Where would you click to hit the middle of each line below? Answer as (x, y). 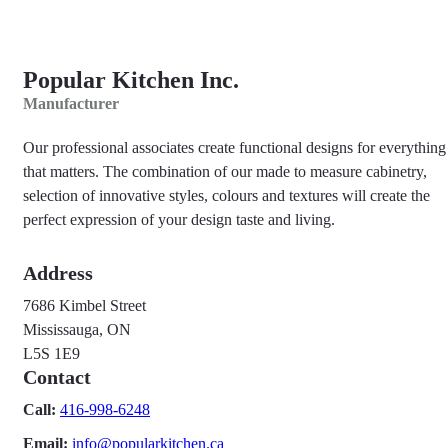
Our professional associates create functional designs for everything (234, 147)
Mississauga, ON (77, 329)
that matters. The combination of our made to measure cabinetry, (225, 171)
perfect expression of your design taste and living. (179, 219)
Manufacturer (71, 103)
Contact (57, 377)
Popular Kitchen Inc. (131, 80)
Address (58, 273)
